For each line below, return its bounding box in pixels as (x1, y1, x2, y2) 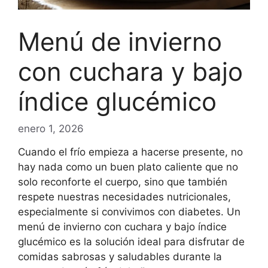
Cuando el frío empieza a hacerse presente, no (18, 146, 243, 159)
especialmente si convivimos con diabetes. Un (18, 206, 240, 218)
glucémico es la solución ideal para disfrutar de (18, 236, 245, 248)
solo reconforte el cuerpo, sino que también (18, 176, 227, 188)
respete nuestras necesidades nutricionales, (18, 191, 231, 203)
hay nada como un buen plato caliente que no (18, 161, 238, 173)
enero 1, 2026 (18, 123, 84, 135)
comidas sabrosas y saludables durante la (18, 251, 222, 263)
